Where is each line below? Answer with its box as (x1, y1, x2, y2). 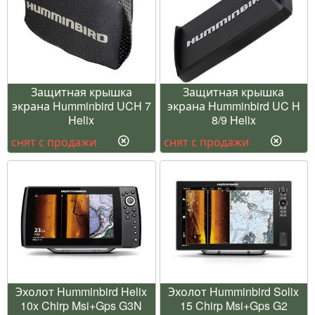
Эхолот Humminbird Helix (15, 283, 148, 300)
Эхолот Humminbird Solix (168, 283, 300, 300)
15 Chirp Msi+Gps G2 (179, 297, 288, 314)
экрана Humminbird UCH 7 (11, 97, 151, 114)
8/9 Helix (211, 111, 256, 128)
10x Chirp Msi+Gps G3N (20, 297, 143, 314)
